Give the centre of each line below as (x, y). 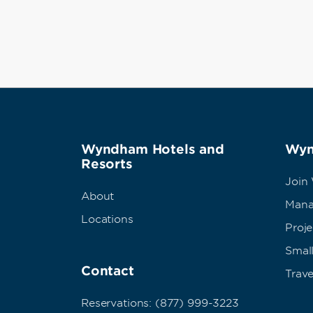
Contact (108, 271)
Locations (107, 219)
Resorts (107, 164)
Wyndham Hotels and (153, 149)
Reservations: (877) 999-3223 (160, 303)
